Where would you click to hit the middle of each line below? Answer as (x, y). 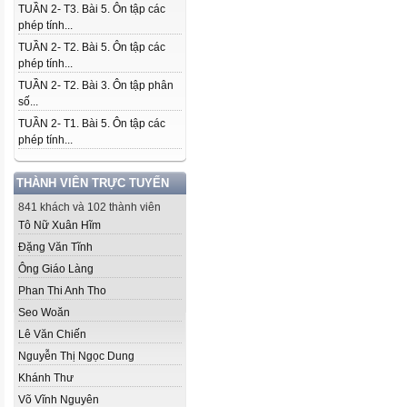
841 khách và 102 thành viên (89, 207)
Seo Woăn (44, 313)
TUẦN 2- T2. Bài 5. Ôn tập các (92, 47)
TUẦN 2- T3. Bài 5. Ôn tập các (92, 9)
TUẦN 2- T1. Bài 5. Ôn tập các (92, 124)
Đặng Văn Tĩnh (55, 247)
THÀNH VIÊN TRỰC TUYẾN (93, 183)
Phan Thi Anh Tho (62, 291)
